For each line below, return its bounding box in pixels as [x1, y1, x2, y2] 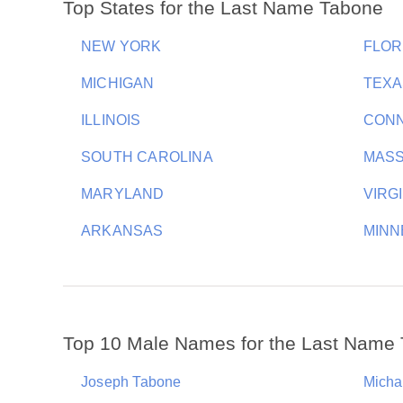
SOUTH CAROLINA [81, 149, 213, 165]
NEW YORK [81, 39, 162, 54]
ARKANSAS [81, 223, 164, 238]
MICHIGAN [81, 76, 155, 91]
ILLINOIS [81, 112, 141, 128]
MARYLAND [81, 186, 165, 201]
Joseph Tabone [81, 374, 182, 390]
